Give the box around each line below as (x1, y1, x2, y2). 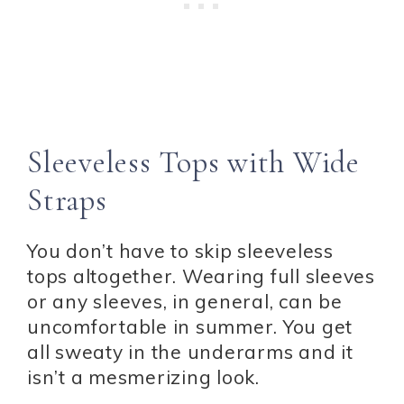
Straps (27, 181, 107, 219)
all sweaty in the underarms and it (27, 339, 353, 363)
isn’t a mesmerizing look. (27, 364, 260, 389)
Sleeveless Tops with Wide (27, 143, 360, 181)
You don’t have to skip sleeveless (27, 238, 334, 262)
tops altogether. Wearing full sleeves (27, 263, 375, 288)
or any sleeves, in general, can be (27, 289, 343, 313)
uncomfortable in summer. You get (27, 314, 353, 338)
